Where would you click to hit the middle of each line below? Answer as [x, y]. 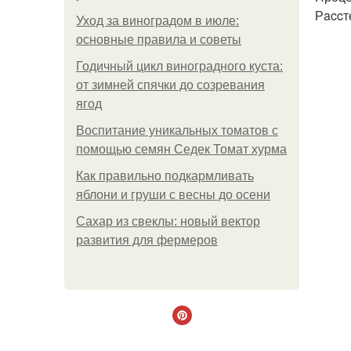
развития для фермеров [147, 240]
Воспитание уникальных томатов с [177, 130]
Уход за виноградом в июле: [157, 21]
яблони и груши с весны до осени [173, 195]
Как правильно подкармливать [165, 176]
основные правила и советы [159, 40]
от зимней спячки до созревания [170, 85]
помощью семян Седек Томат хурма [181, 149]
